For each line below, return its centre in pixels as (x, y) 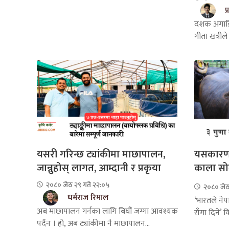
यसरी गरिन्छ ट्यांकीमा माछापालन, (101, 154)
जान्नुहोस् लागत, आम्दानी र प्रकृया (99, 168)
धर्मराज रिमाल (88, 197)
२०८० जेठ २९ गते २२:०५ (77, 185)
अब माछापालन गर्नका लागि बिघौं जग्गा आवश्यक (107, 211)
